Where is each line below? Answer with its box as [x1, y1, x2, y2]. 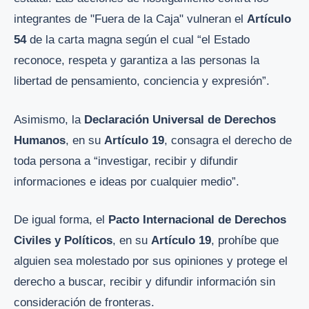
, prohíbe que [211, 234, 279, 248]
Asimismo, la [14, 112, 84, 126]
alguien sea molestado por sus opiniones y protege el [14, 255, 288, 268]
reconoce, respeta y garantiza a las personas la [14, 54, 259, 68]
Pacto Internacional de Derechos [108, 213, 286, 227]
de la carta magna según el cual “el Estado [26, 33, 250, 47]
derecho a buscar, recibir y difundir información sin [14, 275, 275, 289]
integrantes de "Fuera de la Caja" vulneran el [14, 12, 247, 26]
